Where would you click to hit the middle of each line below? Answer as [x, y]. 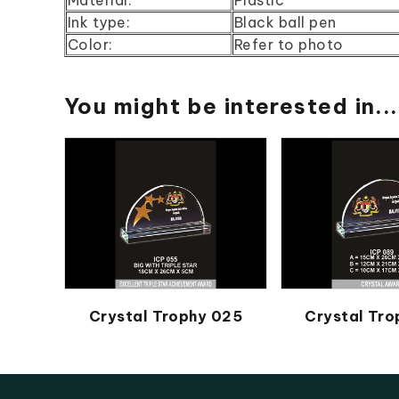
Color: [93, 44]
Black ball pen [285, 22]
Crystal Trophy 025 [166, 316]
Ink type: [99, 22]
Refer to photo [289, 44]
